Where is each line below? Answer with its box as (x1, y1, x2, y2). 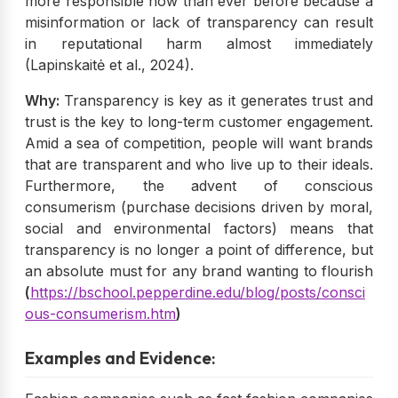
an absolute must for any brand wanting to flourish (25, 261, 373, 280)
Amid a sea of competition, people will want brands (25, 133, 373, 152)
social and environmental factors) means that (25, 219, 373, 237)
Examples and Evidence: (25, 346, 216, 369)
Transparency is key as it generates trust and (63, 91, 373, 109)
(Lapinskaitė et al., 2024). (25, 55, 194, 74)
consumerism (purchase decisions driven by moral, (25, 197, 373, 216)
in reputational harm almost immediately (25, 34, 373, 52)
